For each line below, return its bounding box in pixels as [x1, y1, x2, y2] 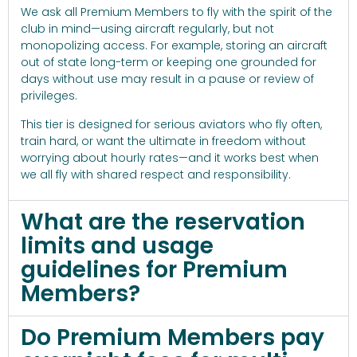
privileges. [21, 88, 77, 104]
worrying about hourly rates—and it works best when [21, 149, 319, 166]
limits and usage [21, 230, 214, 262]
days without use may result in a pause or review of [21, 71, 314, 88]
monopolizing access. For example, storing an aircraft [21, 37, 328, 54]
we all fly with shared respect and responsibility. [21, 166, 291, 182]
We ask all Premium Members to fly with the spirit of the [21, 4, 332, 21]
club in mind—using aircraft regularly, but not [21, 21, 274, 37]
